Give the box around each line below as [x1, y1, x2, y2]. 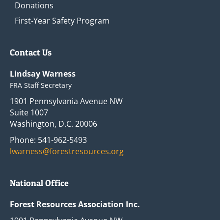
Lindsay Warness [10, 68, 76, 80]
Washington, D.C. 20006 [10, 118, 97, 130]
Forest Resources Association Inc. [10, 199, 140, 210]
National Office [10, 178, 69, 189]
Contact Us [10, 47, 52, 58]
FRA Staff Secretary [10, 81, 72, 90]
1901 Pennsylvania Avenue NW [10, 96, 123, 107]
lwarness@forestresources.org [10, 146, 124, 157]
